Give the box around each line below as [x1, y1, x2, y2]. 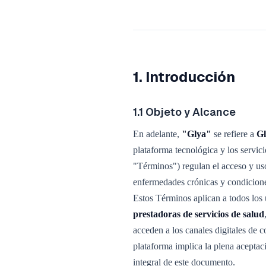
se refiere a [211, 129, 256, 139]
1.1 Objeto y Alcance [133, 105, 236, 119]
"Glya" [182, 129, 211, 139]
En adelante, [133, 129, 182, 139]
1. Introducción [133, 68, 235, 86]
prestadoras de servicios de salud [133, 209, 264, 219]
